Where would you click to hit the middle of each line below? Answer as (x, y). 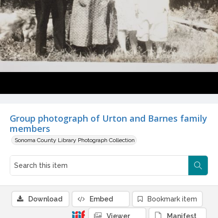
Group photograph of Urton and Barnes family (109, 118)
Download (45, 199)
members (30, 129)
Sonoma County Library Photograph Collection (75, 140)
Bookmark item (172, 199)
